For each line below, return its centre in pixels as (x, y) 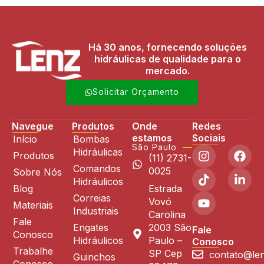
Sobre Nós (37, 172)
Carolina (167, 214)
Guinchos (94, 257)
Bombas (91, 139)
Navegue (33, 126)
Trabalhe (33, 251)
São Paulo (154, 147)
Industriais (96, 211)
